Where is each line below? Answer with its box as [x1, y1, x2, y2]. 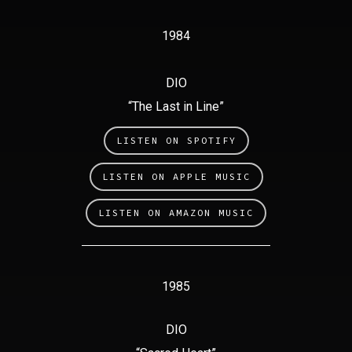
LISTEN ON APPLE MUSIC [101, 170, 251, 183]
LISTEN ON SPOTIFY [115, 134, 236, 147]
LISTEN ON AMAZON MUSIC [98, 207, 254, 219]
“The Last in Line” [128, 99, 224, 115]
